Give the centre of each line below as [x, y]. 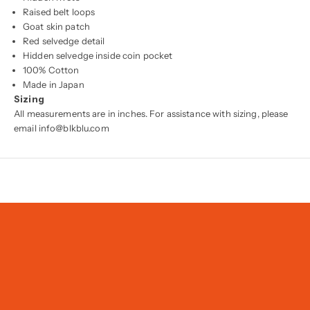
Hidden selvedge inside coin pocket [98, 55]
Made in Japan [54, 84]
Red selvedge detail [64, 40]
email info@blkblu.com [62, 128]
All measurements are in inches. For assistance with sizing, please [151, 113]
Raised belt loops [59, 11]
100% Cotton [51, 70]
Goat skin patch [56, 26]
